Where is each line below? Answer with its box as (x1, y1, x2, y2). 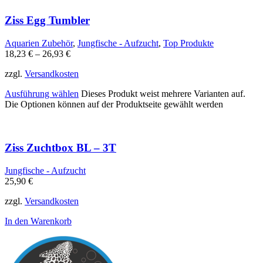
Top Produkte (163, 38, 214, 48)
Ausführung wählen (5, 88, 79, 99)
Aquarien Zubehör (5, 38, 73, 48)
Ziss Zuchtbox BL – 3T (5, 141, 116, 154)
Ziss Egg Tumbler (5, 14, 90, 26)
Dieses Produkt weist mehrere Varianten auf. (81, 88, 245, 99)
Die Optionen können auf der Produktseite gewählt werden (5, 99, 223, 109)
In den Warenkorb (5, 216, 72, 227)
